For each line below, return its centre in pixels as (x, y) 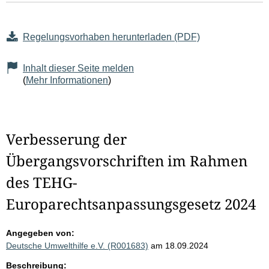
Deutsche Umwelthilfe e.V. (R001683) (77, 246)
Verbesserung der (66, 139)
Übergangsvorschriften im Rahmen (127, 161)
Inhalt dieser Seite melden (78, 68)
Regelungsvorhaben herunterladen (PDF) (111, 37)
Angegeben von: (40, 233)
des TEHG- (41, 183)
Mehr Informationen (67, 80)
